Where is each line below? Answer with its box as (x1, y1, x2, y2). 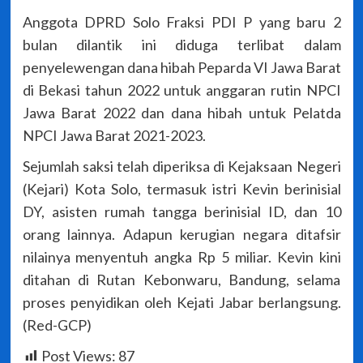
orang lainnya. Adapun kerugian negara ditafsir (22, 225, 341, 244)
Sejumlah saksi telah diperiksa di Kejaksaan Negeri (22, 157, 341, 176)
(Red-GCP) (22, 316, 92, 335)
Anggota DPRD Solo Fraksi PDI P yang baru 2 (22, 13, 341, 32)
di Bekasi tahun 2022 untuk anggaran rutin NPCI (22, 81, 341, 100)
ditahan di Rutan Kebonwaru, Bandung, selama (22, 271, 341, 289)
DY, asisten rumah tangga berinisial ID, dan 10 (22, 203, 341, 221)
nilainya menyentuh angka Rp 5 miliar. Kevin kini (22, 248, 341, 267)
